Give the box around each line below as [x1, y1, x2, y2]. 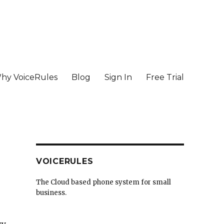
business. [35, 188, 66, 197]
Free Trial [145, 72, 184, 82]
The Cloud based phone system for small [35, 178, 171, 186]
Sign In [104, 72, 132, 82]
